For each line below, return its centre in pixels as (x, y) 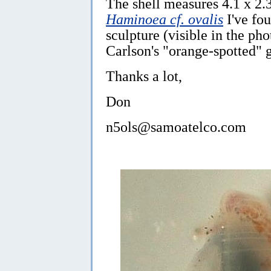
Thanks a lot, (144, 76)
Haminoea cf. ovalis (165, 19)
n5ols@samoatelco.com (176, 126)
